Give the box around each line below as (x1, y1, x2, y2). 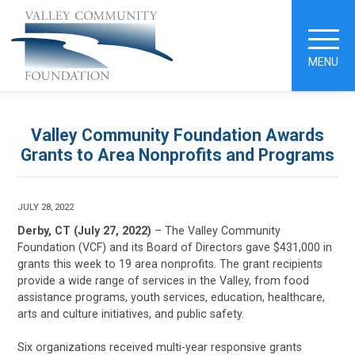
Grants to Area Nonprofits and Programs (21, 144, 334, 165)
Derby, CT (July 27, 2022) (17, 224, 152, 238)
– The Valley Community (151, 224, 281, 238)
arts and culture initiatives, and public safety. (17, 307, 245, 321)
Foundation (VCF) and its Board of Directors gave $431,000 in (17, 241, 333, 254)
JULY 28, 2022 (17, 200, 74, 212)
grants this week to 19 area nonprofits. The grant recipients (17, 258, 323, 271)
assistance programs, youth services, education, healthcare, (17, 291, 326, 304)
